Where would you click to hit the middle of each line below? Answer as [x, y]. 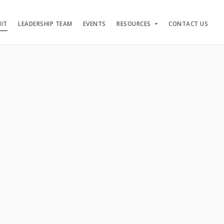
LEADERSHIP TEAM [45, 24]
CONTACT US [188, 24]
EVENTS [94, 24]
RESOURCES [134, 24]
